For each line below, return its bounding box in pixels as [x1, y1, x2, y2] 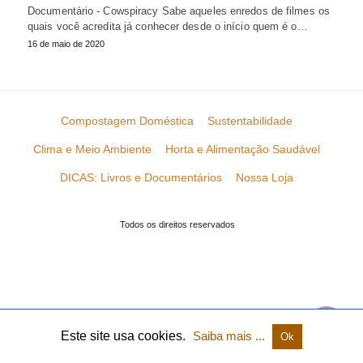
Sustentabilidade [207, 113, 293, 127]
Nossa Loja [235, 170, 293, 184]
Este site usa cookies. [61, 329, 186, 343]
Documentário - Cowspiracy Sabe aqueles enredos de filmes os [28, 4, 330, 17]
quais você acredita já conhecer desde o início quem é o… [28, 19, 308, 32]
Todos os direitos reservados [120, 219, 235, 229]
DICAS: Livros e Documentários [59, 170, 222, 184]
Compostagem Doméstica [60, 113, 194, 127]
